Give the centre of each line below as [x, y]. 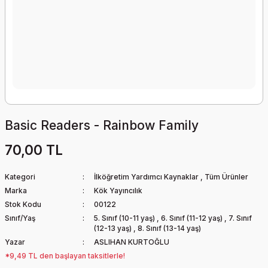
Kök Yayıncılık [118, 191]
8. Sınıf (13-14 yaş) [169, 228]
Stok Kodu [23, 204]
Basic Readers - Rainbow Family [102, 125]
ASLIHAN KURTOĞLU [131, 242]
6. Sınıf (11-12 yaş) [192, 218]
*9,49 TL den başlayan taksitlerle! [65, 256]
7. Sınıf [240, 218]
